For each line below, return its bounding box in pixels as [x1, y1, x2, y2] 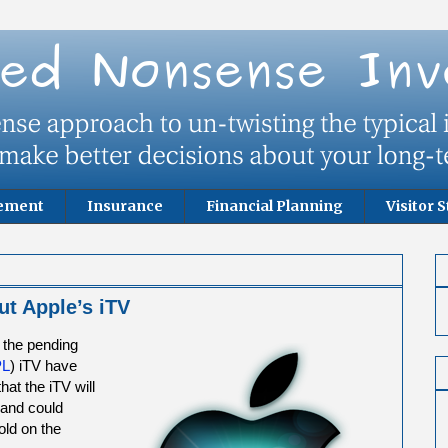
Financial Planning [206, 197, 343, 216]
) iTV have [10, 356, 77, 374]
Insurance [87, 197, 163, 216]
